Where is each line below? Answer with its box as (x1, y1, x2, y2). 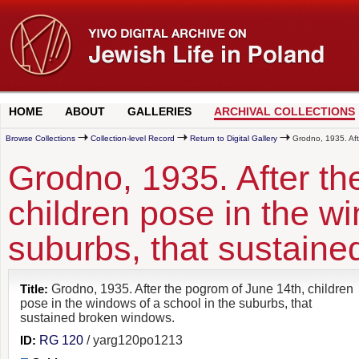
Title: (20, 281, 49, 296)
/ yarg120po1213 (83, 333, 184, 347)
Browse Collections (6, 134, 75, 143)
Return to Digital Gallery (190, 134, 277, 143)
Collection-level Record (91, 134, 175, 143)
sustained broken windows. (20, 310, 175, 325)
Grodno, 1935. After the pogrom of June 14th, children (48, 281, 354, 296)
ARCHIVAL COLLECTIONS (214, 105, 355, 118)
